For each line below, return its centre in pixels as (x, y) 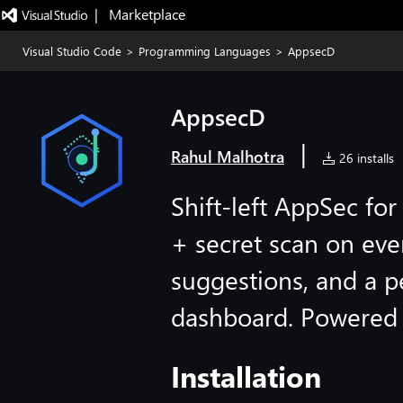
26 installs (365, 158)
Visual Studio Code (72, 51)
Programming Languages (205, 51)
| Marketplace (139, 14)
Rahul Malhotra (228, 157)
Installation (246, 376)
